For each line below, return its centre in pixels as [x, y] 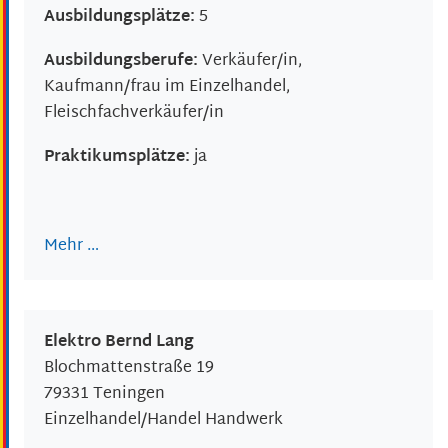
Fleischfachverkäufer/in [134, 114]
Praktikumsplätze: [119, 158]
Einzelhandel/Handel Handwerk [163, 421]
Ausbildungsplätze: [121, 17]
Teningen [129, 395]
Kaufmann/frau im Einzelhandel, [167, 88]
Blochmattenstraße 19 [129, 369]
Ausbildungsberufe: [123, 62]
